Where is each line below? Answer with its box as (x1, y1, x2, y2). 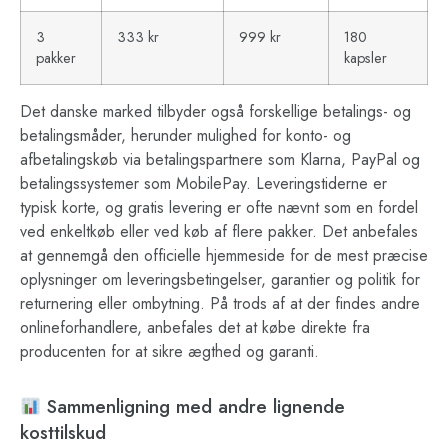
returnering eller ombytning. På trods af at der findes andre (20, 292, 420, 316)
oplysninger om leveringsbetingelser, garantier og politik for (20, 268, 420, 292)
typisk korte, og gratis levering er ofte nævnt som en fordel (20, 196, 418, 220)
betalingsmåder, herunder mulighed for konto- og (20, 124, 351, 148)
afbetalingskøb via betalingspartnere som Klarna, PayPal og (20, 148, 420, 172)
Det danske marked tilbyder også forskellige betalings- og (20, 100, 411, 124)
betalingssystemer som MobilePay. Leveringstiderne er (20, 172, 387, 196)
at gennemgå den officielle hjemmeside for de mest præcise (20, 244, 428, 268)
